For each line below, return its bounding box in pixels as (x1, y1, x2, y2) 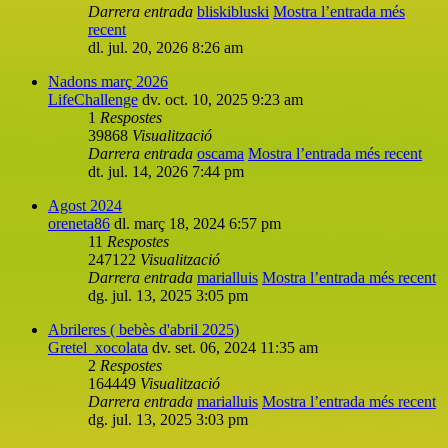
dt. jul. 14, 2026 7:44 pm (88, 162, 244, 180)
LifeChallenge (48, 90, 138, 108)
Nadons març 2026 (48, 72, 168, 90)
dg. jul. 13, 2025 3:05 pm (88, 286, 248, 304)
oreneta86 (48, 214, 110, 232)
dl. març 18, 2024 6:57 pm (114, 214, 281, 232)
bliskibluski (197, 2, 269, 20)
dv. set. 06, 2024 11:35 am (152, 338, 318, 356)
